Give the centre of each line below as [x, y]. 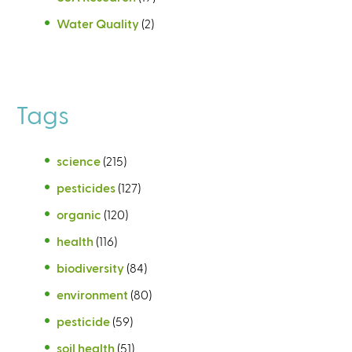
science [79, 160]
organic [79, 214]
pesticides [86, 187]
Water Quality [98, 23]
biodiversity [90, 267]
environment [92, 294]
